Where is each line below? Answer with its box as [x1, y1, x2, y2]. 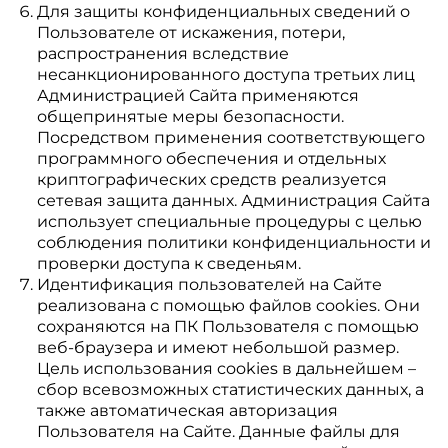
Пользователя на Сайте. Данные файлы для [36, 422, 400, 441]
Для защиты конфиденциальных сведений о [36, 2, 410, 21]
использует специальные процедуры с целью [36, 212, 422, 231]
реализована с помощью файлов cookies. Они [36, 296, 420, 315]
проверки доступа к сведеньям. [36, 254, 301, 273]
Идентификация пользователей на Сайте [36, 275, 382, 294]
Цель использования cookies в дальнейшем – [36, 359, 416, 378]
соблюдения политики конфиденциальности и [36, 233, 431, 252]
